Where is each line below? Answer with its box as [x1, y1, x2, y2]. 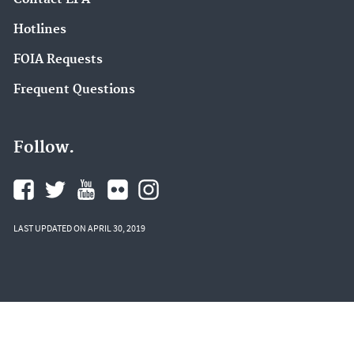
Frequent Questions [13, 81, 135, 97]
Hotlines [13, 22, 66, 37]
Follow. [13, 137, 74, 159]
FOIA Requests [13, 51, 103, 67]
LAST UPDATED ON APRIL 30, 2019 [13, 222, 145, 235]
